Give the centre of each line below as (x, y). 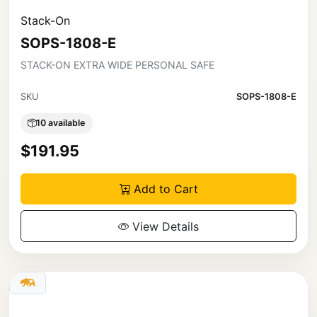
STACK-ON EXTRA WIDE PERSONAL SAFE (117, 64)
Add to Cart (166, 189)
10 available (61, 123)
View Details (166, 226)
